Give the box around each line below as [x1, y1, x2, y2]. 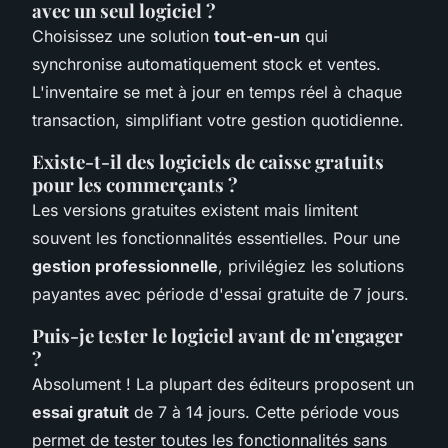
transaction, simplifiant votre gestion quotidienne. [32, 109, 404, 130]
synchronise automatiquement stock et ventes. [32, 53, 381, 74]
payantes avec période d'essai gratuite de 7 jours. [32, 283, 409, 304]
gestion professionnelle [32, 255, 218, 276]
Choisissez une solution [32, 25, 214, 46]
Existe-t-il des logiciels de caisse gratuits [32, 148, 384, 174]
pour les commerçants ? [32, 171, 238, 197]
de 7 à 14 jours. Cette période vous [129, 401, 399, 422]
